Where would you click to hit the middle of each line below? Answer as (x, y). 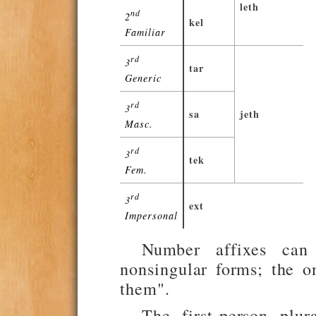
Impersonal (151, 215)
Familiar (145, 32)
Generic (143, 78)
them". (145, 288)
